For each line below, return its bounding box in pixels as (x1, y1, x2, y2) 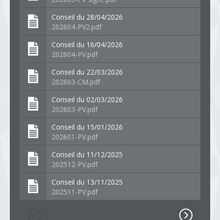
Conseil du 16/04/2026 (52, 39, 123, 49)
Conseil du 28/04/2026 (52, 12, 123, 22)
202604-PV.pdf (52, 49, 98, 59)
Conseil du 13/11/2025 (52, 177, 123, 187)
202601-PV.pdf (52, 132, 98, 141)
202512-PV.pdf (52, 159, 98, 169)
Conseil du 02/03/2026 (52, 94, 123, 104)
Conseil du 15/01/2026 (52, 122, 123, 132)
